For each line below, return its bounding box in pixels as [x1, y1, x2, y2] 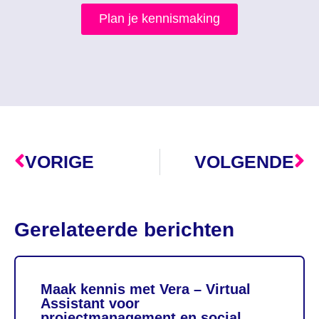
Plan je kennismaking [99, 11, 220, 26]
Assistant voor [41, 295, 140, 311]
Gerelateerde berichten [14, 218, 234, 241]
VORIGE [25, 151, 94, 172]
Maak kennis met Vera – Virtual [41, 281, 251, 297]
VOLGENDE [194, 151, 294, 172]
